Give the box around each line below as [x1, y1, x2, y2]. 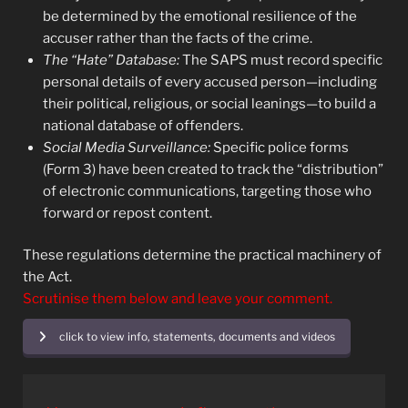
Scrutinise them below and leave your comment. [22, 291, 332, 308]
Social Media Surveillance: [43, 138, 210, 156]
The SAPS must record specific [179, 51, 382, 68]
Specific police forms [210, 138, 349, 156]
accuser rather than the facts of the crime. [43, 29, 312, 46]
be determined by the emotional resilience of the [43, 7, 357, 25]
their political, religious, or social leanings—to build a [43, 95, 376, 112]
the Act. [22, 269, 72, 286]
